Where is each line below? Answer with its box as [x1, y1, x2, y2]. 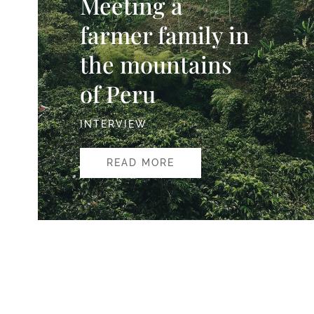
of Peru [80, 77, 156, 109]
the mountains [80, 48, 232, 79]
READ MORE [107, 156, 175, 168]
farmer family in [80, 18, 250, 50]
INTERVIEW [80, 118, 147, 130]
